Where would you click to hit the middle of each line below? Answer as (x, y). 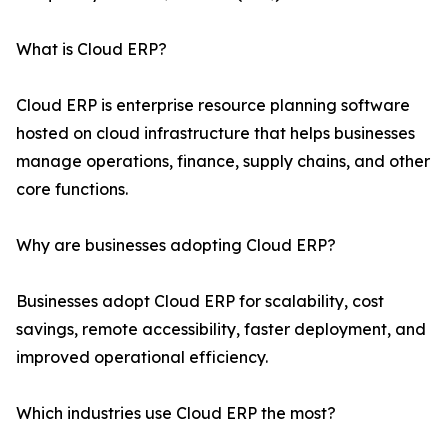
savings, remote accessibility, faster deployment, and (221, 329)
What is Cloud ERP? (91, 49)
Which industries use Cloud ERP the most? (176, 413)
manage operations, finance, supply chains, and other (223, 161)
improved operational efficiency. (142, 357)
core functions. (72, 189)
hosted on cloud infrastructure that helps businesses (215, 133)
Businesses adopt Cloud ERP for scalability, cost (200, 301)
